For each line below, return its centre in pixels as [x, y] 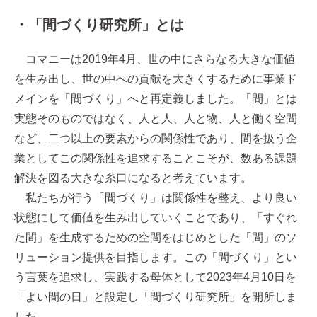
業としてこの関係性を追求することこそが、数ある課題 [156, 158]
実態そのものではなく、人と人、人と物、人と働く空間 [156, 119]
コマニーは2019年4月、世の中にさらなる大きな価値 [155, 59]
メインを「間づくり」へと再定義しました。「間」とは [156, 99]
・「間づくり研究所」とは [99, 25]
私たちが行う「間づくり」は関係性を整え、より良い [156, 198]
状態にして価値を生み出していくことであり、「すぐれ [156, 218]
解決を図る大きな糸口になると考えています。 [133, 178]
